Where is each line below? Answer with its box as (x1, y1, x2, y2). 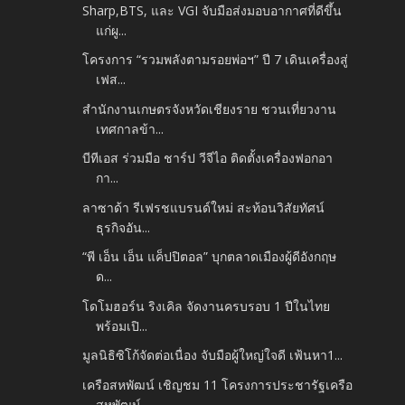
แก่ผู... (96, 21, 127, 39)
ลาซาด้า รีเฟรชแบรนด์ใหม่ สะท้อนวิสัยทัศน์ (82, 198, 325, 216)
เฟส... (96, 71, 127, 89)
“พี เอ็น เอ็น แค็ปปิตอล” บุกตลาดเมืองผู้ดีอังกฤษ (82, 248, 337, 266)
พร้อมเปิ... (96, 316, 148, 334)
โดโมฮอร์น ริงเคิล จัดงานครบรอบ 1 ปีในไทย (82, 297, 331, 315)
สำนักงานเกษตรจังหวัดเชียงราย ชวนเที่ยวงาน (82, 99, 337, 118)
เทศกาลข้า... (96, 119, 165, 137)
